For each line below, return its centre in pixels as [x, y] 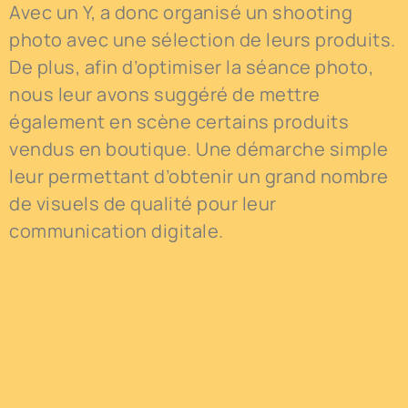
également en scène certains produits [179, 122]
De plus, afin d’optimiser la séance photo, [191, 67]
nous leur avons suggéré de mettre [165, 95]
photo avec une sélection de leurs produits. [203, 40]
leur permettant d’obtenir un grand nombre [199, 177]
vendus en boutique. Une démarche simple [199, 149]
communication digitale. [118, 231]
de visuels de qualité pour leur [143, 204]
